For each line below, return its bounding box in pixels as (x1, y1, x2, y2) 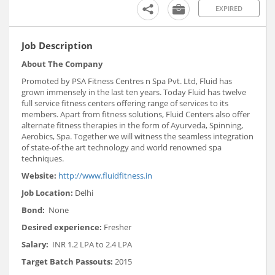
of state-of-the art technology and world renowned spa (21, 141, 222, 153)
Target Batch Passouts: (21, 255, 115, 267)
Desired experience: (21, 221, 102, 233)
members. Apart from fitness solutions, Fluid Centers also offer (21, 108, 250, 120)
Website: (21, 169, 56, 181)
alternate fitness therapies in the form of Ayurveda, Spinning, (21, 119, 243, 131)
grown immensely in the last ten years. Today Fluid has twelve (21, 86, 246, 98)
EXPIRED (215, 3, 242, 13)
